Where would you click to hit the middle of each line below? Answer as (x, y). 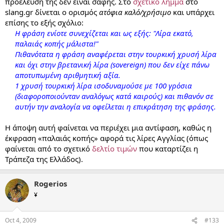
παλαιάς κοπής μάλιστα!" (57, 43)
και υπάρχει (193, 12)
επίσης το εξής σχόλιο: (44, 22)
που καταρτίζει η (167, 148)
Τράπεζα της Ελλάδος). (44, 159)
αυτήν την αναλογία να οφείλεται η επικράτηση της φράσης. (115, 106)
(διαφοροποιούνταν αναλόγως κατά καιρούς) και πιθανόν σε (114, 96)
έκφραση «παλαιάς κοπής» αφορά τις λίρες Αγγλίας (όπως (106, 138)
